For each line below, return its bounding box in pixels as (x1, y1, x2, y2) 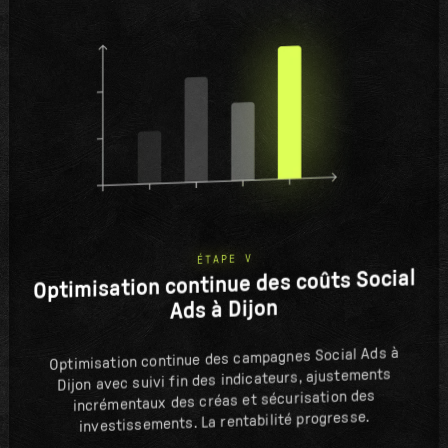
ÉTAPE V (196, 253, 253, 267)
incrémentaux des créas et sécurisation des (72, 388, 376, 415)
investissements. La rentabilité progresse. (79, 409, 369, 436)
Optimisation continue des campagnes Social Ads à (49, 345, 399, 374)
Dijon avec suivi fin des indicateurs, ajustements (56, 366, 392, 395)
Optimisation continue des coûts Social (32, 266, 416, 304)
